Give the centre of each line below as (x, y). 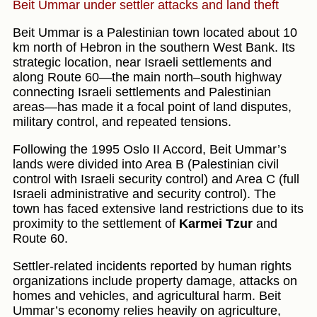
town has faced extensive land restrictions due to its (158, 209)
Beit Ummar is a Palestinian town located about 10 (155, 33)
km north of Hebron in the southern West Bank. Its (154, 48)
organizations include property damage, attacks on (155, 281)
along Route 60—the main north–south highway (147, 77)
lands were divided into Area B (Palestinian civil (146, 165)
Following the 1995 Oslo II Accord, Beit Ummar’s (150, 150)
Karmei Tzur (216, 224)
